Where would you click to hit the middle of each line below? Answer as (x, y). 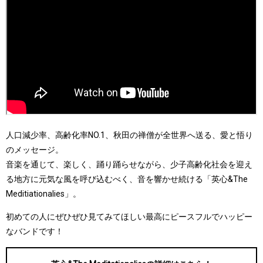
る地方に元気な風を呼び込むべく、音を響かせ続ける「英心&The (127, 179)
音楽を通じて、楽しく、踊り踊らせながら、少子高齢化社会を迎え (129, 164)
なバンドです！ (35, 231)
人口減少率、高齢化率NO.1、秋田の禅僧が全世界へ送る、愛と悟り (129, 135)
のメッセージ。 (35, 149)
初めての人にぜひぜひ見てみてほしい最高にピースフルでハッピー (129, 216)
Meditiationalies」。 (43, 193)
